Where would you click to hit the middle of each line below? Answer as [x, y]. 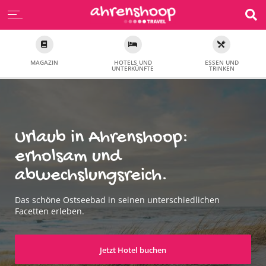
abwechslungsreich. [91, 175]
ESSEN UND [221, 62]
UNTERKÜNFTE [133, 68]
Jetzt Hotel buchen [133, 250]
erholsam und [68, 156]
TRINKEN [221, 68]
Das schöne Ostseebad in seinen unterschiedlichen [117, 199]
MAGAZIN [45, 62]
